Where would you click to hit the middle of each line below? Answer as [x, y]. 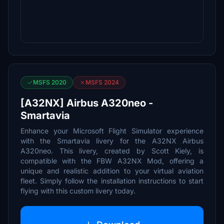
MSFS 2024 [102, 82]
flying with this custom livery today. [78, 191]
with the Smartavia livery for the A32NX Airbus [112, 141]
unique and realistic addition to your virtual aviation [112, 171]
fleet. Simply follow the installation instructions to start [112, 181]
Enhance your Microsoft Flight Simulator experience [112, 131]
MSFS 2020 [50, 82]
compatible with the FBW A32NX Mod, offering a [112, 161]
